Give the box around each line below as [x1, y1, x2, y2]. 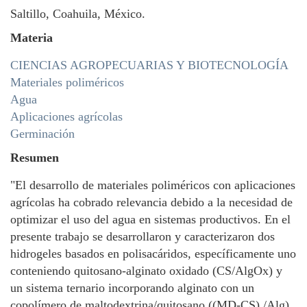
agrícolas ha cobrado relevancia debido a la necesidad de [10, 195, 293, 209]
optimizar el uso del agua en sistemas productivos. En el [10, 212, 291, 226]
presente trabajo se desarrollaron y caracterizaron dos [10, 230, 275, 243]
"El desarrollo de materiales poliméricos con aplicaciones [10, 178, 295, 192]
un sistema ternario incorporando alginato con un [10, 281, 254, 295]
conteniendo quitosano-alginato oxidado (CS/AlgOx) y [10, 264, 282, 278]
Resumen [10, 151, 59, 164]
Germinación [10, 127, 75, 140]
